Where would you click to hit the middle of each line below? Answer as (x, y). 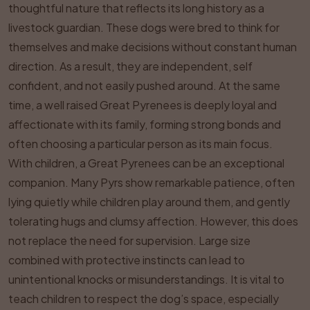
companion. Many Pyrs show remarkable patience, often (152, 182)
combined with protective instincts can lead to (127, 260)
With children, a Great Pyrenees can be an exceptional (146, 163)
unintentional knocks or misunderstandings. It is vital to (146, 279)
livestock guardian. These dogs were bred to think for (144, 27)
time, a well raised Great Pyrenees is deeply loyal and (143, 105)
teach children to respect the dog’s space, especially (144, 299)
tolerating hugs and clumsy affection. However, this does (153, 221)
